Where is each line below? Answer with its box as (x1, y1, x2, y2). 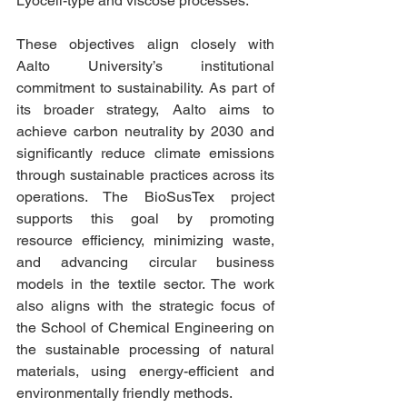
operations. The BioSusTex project (16, 187, 274, 205)
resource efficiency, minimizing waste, (16, 231, 274, 249)
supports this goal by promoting (16, 209, 274, 227)
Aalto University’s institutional (16, 56, 274, 74)
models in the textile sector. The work (16, 274, 274, 293)
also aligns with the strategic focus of (16, 296, 274, 314)
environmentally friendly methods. (16, 383, 233, 402)
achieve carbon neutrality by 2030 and (16, 122, 274, 140)
